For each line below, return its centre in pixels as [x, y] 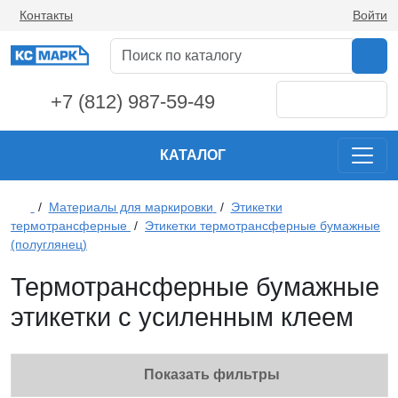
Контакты [46, 15]
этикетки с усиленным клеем [182, 317]
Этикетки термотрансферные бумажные [263, 226]
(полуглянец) [49, 244]
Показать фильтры [208, 374]
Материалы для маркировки [131, 207]
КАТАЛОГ [194, 155]
